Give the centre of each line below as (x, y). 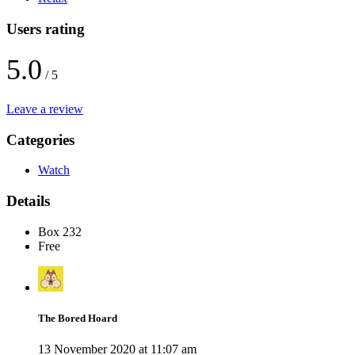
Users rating (46, 29)
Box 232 (60, 231)
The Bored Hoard (78, 318)
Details (28, 200)
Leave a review (45, 109)
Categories (40, 139)
